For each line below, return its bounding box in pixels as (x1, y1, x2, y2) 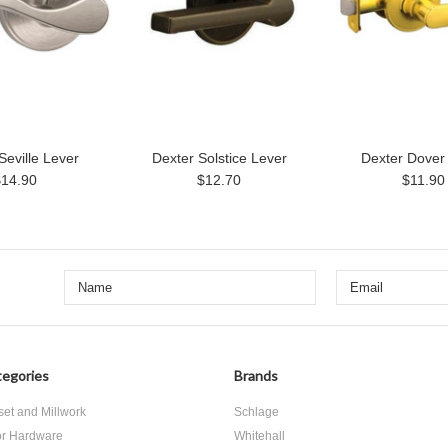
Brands (234, 367, 278, 384)
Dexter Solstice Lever (151, 150, 287, 166)
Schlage (234, 405, 279, 419)
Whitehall (234, 429, 285, 443)
